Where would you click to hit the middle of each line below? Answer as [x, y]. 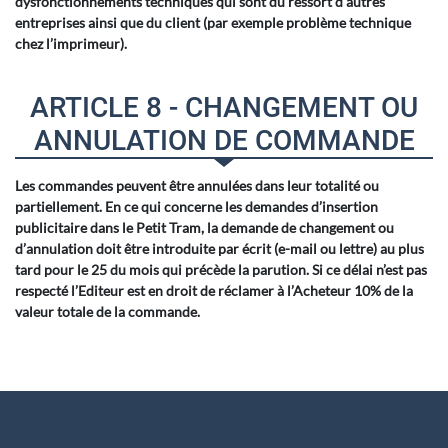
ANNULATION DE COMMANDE [224, 140]
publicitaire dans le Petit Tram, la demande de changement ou [204, 227]
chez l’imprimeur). [72, 43]
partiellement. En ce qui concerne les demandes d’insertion [196, 206]
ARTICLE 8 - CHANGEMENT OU [224, 107]
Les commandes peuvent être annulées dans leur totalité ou [197, 185]
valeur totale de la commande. [107, 311]
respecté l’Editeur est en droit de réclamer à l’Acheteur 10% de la [214, 290]
